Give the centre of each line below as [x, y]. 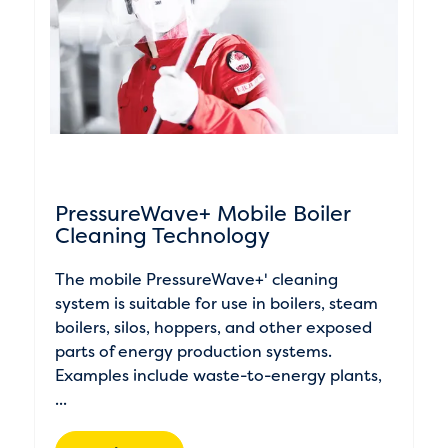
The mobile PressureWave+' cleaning [196, 279]
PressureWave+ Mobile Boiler [202, 213]
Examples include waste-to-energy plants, [218, 375]
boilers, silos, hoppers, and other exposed [213, 327]
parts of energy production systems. [193, 351]
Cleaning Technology [162, 235]
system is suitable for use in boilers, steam [216, 303]
